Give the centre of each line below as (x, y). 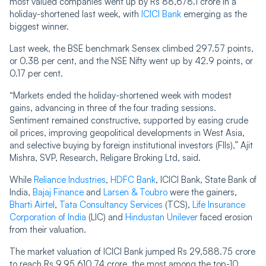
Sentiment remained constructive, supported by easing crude (129, 120)
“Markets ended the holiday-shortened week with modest (121, 95)
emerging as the (214, 14)
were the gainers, (202, 192)
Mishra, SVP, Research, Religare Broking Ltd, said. (105, 157)
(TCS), (178, 204)
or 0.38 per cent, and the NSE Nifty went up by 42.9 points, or (131, 61)
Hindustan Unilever (161, 217)
